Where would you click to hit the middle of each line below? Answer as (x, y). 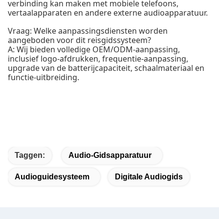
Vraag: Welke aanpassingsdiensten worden (88, 31)
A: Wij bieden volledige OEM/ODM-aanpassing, (94, 49)
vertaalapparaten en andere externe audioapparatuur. (108, 13)
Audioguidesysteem (52, 177)
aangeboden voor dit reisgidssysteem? (79, 40)
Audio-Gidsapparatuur (110, 155)
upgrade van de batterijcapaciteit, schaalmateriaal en (106, 68)
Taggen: (30, 155)
